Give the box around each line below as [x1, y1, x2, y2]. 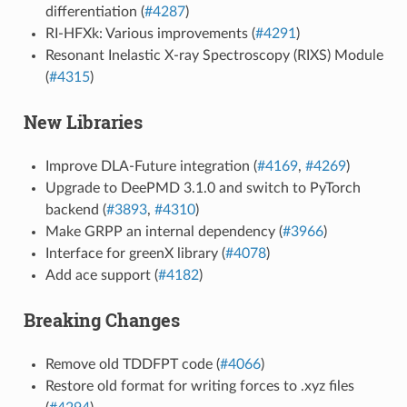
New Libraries [23, 109, 143, 134]
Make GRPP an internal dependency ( [45, 223, 283, 239]
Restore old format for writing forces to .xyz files [45, 378, 354, 393]
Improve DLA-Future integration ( [45, 158, 257, 174]
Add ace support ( [45, 267, 158, 283]
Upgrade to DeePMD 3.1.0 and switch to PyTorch [45, 180, 361, 195]
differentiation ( [45, 4, 144, 19]
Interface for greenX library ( [45, 245, 225, 261]
